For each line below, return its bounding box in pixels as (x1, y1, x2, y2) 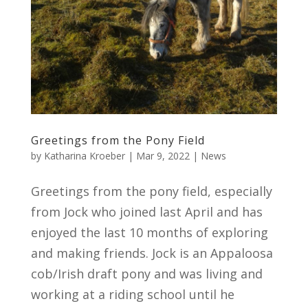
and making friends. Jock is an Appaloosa (30, 244, 273, 261)
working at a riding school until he (30, 285, 234, 302)
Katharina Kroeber (43, 148, 125, 162)
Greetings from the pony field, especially (30, 182, 272, 199)
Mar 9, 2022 (135, 148, 190, 162)
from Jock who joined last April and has (30, 203, 263, 220)
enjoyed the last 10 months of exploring (30, 223, 268, 241)
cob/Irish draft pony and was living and (30, 265, 263, 282)
